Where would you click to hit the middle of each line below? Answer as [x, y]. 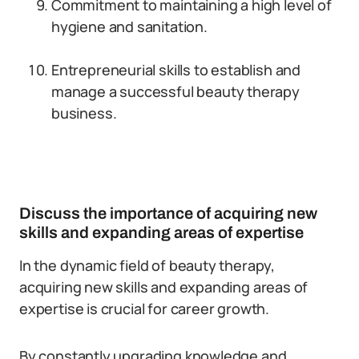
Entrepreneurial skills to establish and [176, 70]
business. [84, 113]
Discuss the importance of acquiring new [168, 213]
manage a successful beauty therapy [175, 91]
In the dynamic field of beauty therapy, [147, 265]
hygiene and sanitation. [129, 26]
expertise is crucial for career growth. [144, 309]
